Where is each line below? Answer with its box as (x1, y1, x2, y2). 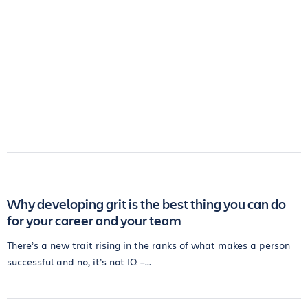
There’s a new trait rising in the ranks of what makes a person (7, 239, 290, 252)
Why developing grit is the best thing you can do (7, 195, 286, 213)
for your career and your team (7, 211, 181, 230)
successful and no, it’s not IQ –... (7, 255, 151, 268)
